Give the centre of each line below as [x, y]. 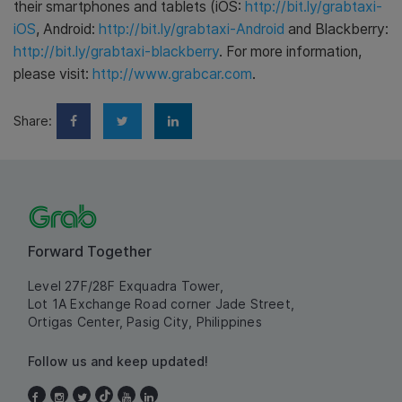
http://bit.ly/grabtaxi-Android [192, 29]
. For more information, [290, 52]
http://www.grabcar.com [172, 74]
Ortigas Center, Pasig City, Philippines [145, 322]
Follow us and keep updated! [118, 361]
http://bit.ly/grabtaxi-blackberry [116, 52]
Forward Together [90, 251]
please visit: [53, 74]
